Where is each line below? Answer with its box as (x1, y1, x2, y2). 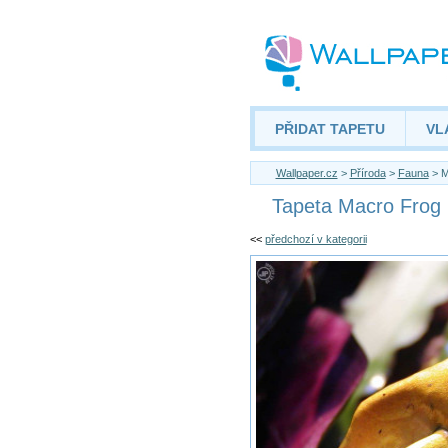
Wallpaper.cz (275, 167, 338, 179)
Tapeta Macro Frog (271, 195, 441, 217)
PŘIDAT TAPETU (274, 121, 385, 137)
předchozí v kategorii (264, 233, 367, 245)
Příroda (349, 167, 386, 179)
